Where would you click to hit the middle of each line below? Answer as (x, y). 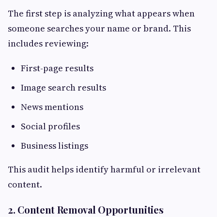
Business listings (54, 146)
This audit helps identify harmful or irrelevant (104, 170)
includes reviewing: (48, 44)
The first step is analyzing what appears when (101, 14)
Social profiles (50, 126)
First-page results (57, 68)
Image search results (63, 88)
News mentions (52, 107)
